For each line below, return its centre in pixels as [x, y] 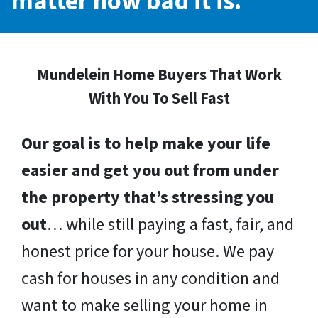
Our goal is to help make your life [146, 144]
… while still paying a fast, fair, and [170, 225]
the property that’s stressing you [148, 198]
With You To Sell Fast [159, 99]
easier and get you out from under [150, 171]
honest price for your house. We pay [148, 252]
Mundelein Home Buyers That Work [159, 76]
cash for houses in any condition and [150, 279]
